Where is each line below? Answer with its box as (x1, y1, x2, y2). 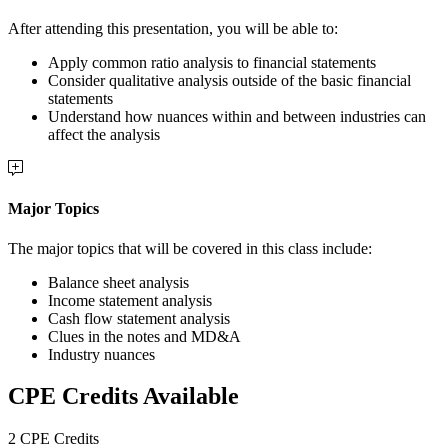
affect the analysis (48, 125, 160, 143)
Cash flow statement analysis (48, 309, 230, 327)
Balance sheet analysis (48, 273, 189, 291)
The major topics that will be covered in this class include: (8, 239, 372, 257)
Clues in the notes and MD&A (48, 327, 241, 345)
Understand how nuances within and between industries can (48, 107, 426, 125)
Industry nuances (48, 345, 155, 363)
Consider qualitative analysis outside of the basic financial (48, 71, 411, 89)
